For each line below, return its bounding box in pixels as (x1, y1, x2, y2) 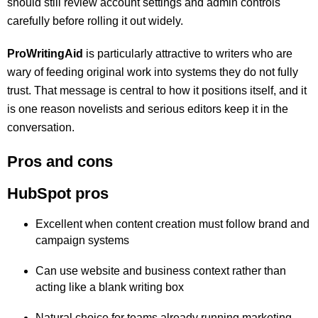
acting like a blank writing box (35, 281, 184, 293)
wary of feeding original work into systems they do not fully (7, 66, 298, 78)
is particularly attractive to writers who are (83, 48, 292, 60)
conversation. (7, 121, 75, 133)
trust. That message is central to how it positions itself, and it (7, 84, 307, 97)
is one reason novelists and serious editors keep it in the (7, 103, 288, 115)
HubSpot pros (7, 185, 109, 202)
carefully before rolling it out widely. (7, 15, 183, 27)
